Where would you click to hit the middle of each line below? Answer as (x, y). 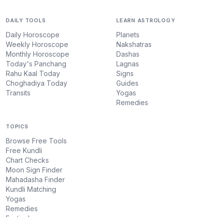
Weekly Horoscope (37, 44)
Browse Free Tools (36, 141)
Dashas (128, 54)
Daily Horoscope (33, 35)
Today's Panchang (36, 64)
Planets (128, 35)
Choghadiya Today (37, 83)
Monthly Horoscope (38, 54)
